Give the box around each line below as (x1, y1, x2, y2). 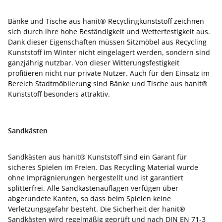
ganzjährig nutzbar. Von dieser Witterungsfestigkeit (8, 58, 179, 67)
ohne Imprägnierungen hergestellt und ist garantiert (8, 173, 183, 182)
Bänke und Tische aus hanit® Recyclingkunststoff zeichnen (8, 16, 204, 26)
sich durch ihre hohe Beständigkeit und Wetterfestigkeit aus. (8, 27, 210, 36)
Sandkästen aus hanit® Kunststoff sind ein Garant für (8, 152, 187, 162)
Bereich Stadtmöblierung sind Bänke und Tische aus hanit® (8, 79, 208, 88)
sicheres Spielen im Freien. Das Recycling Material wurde (8, 163, 198, 172)
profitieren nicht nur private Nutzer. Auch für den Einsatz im (8, 68, 210, 78)
